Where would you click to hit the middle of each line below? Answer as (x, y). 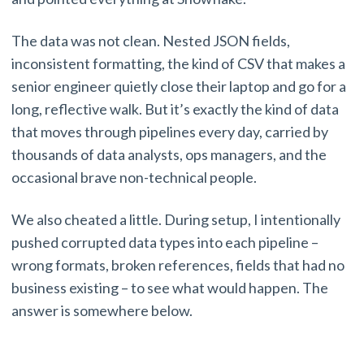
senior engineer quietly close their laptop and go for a (179, 87)
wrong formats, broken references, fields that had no (178, 265)
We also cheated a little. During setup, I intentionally (176, 220)
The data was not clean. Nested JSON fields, (151, 41)
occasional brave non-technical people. (135, 178)
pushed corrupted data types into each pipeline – (165, 243)
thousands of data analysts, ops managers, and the (169, 155)
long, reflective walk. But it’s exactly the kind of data (175, 109)
